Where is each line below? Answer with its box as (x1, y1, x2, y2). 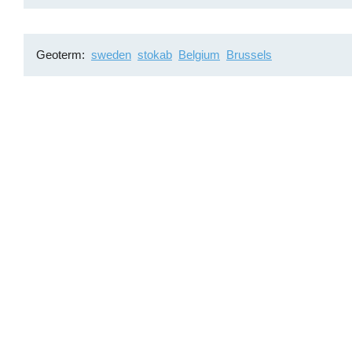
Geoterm (36, 47, 82, 61)
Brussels (225, 47, 272, 61)
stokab (137, 47, 172, 61)
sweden (90, 47, 131, 61)
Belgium (178, 47, 220, 61)
